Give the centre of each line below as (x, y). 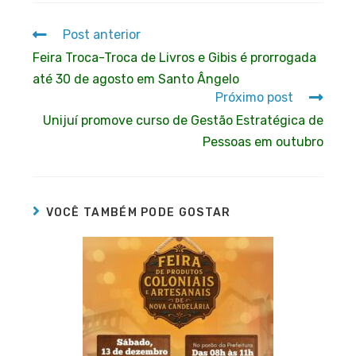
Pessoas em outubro (263, 142)
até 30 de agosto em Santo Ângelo (136, 79)
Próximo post (254, 98)
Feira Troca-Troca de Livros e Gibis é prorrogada (175, 58)
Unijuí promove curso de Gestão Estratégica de (183, 121)
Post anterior (102, 35)
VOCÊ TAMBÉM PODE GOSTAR (138, 213)
